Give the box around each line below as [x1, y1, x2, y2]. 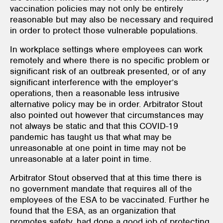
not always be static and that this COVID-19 [10, 120, 178, 131]
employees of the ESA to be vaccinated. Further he [10, 194, 210, 205]
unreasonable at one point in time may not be [10, 142, 186, 153]
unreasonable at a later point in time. [10, 153, 151, 164]
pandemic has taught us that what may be [10, 131, 172, 142]
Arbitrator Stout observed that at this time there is [10, 172, 202, 183]
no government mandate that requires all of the [10, 183, 192, 194]
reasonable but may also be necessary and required [10, 13, 213, 25]
